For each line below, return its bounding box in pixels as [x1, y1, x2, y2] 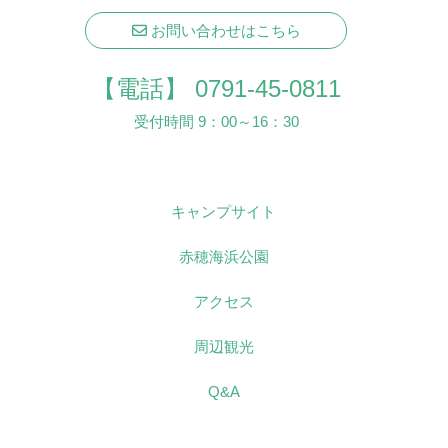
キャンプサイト [171, 203, 277, 221]
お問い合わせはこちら [146, 22, 301, 40]
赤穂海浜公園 [178, 248, 269, 266]
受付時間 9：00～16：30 [133, 113, 299, 131]
